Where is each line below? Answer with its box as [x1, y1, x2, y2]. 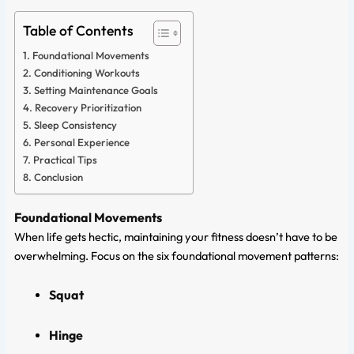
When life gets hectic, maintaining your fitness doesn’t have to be [13, 228, 337, 244]
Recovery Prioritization [34, 100, 141, 114]
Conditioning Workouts [33, 66, 140, 79]
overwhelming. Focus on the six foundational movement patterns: [13, 247, 339, 263]
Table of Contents [22, 21, 134, 40]
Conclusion [33, 170, 83, 183]
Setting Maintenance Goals [33, 83, 158, 96]
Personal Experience [33, 135, 130, 149]
